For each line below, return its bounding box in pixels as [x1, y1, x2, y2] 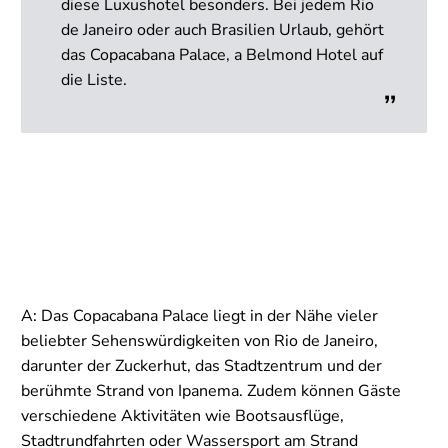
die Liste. [61, 68, 127, 91]
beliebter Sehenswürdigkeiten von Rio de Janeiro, [21, 329, 378, 352]
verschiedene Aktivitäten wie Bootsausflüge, [21, 404, 344, 427]
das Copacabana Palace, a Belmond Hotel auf [61, 43, 383, 66]
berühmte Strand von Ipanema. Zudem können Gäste [21, 379, 401, 402]
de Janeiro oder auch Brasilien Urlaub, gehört [61, 18, 384, 41]
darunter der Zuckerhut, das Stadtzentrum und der [21, 354, 382, 377]
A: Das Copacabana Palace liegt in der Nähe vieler [21, 304, 378, 327]
